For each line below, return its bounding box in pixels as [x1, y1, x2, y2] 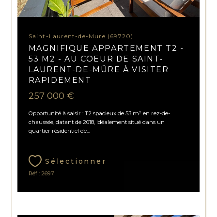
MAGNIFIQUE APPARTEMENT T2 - [28, 43, 184, 53]
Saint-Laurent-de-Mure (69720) [32, 32, 134, 40]
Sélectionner [45, 156, 107, 166]
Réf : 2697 [28, 170, 54, 177]
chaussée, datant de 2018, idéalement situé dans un [28, 118, 165, 125]
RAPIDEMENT [28, 75, 92, 85]
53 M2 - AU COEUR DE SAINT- [28, 54, 164, 63]
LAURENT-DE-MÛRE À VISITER [28, 64, 169, 74]
